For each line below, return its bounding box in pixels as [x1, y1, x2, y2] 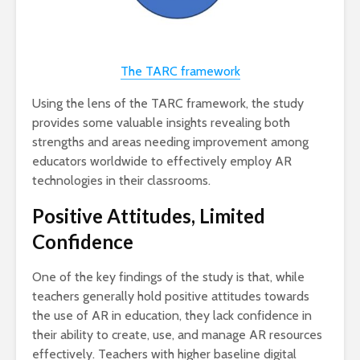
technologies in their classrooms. [32, 173, 211, 189]
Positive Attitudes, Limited [32, 204, 265, 228]
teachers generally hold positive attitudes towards [32, 288, 309, 305]
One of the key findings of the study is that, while [32, 269, 305, 285]
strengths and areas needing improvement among [32, 134, 309, 150]
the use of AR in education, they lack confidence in [32, 308, 312, 324]
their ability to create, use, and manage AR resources [32, 327, 322, 343]
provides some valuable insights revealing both [32, 115, 290, 131]
